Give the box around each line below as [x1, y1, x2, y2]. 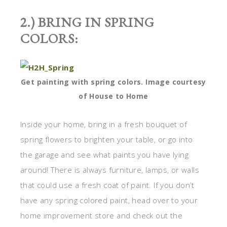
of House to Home [79, 91, 148, 101]
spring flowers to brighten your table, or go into [20, 134, 193, 145]
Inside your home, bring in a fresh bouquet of [20, 119, 187, 130]
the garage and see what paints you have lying [20, 149, 188, 160]
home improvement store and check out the [20, 210, 182, 221]
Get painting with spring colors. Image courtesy [21, 77, 206, 87]
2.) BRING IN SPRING [20, 14, 155, 31]
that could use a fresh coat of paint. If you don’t [20, 180, 194, 191]
